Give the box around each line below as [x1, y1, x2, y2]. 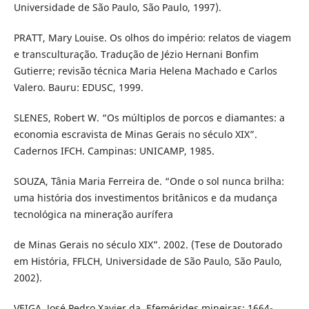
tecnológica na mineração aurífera [13, 208, 173, 221]
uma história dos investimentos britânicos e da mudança [13, 191, 277, 205]
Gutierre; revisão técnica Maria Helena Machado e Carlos [13, 64, 277, 78]
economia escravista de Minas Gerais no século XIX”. [13, 128, 257, 141]
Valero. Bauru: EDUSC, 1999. [13, 81, 143, 94]
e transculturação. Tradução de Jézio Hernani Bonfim [13, 48, 259, 61]
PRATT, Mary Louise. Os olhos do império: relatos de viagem [13, 31, 291, 45]
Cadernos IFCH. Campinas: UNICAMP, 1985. [13, 144, 215, 158]
